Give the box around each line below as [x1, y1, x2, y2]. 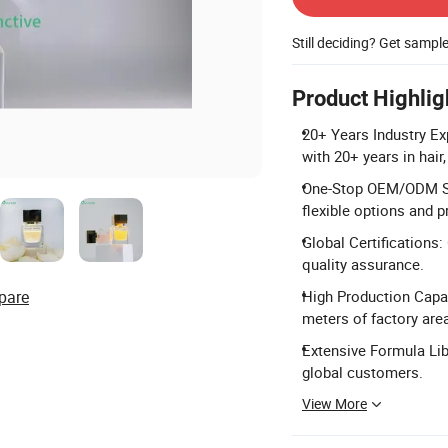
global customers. [302, 362, 423, 382]
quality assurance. [302, 254, 424, 274]
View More [302, 394, 367, 413]
